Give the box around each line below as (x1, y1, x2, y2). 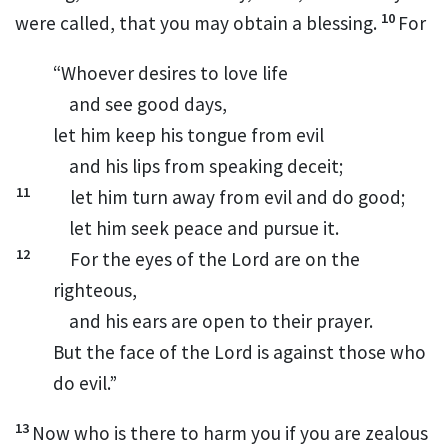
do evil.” (53, 370, 118, 395)
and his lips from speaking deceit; (69, 153, 344, 178)
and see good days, (69, 91, 228, 116)
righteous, (53, 277, 138, 302)
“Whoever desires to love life (53, 60, 289, 85)
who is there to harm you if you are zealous (74, 421, 428, 446)
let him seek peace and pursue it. (69, 215, 340, 240)
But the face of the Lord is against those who (53, 339, 427, 364)
